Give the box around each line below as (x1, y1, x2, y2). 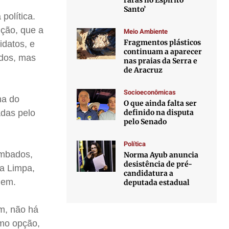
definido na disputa (124, 108, 194, 117)
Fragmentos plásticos (124, 38, 201, 47)
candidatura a (124, 169, 174, 178)
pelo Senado (124, 117, 167, 126)
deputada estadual (124, 178, 190, 187)
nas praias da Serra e (124, 56, 198, 65)
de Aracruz (124, 65, 163, 75)
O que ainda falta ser (124, 99, 197, 108)
